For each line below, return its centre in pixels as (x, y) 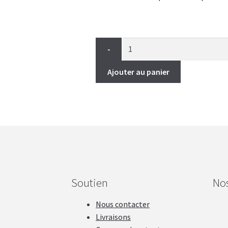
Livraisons (113, 217)
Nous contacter (123, 204)
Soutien (90, 182)
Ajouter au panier (138, 72)
